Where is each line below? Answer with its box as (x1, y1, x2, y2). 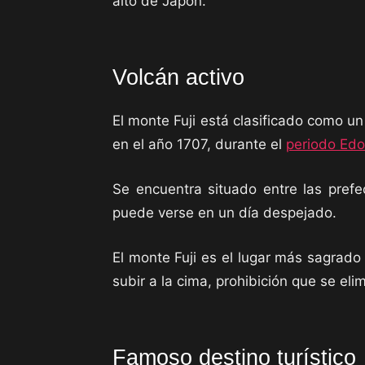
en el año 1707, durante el (112, 136, 286, 152)
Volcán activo (112, 65, 244, 90)
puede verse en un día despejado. (112, 204, 336, 221)
